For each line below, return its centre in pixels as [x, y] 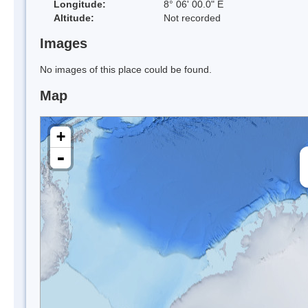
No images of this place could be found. [126, 70]
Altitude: [74, 18]
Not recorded [192, 18]
